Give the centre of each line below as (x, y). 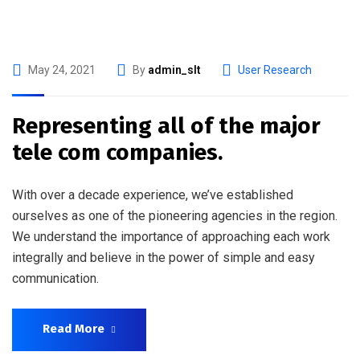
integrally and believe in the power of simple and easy (164, 258)
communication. (55, 278)
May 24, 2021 (62, 70)
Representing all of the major (166, 126)
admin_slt (174, 70)
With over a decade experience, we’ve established (153, 195)
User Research (275, 70)
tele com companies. (117, 152)
